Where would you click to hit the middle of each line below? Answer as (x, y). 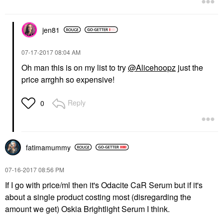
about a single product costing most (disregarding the (98, 197)
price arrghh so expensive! (68, 79)
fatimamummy (48, 147)
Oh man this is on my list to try (75, 67)
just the (189, 67)
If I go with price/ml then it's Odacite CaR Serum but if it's (104, 185)
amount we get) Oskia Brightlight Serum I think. (87, 209)
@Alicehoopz (152, 67)
